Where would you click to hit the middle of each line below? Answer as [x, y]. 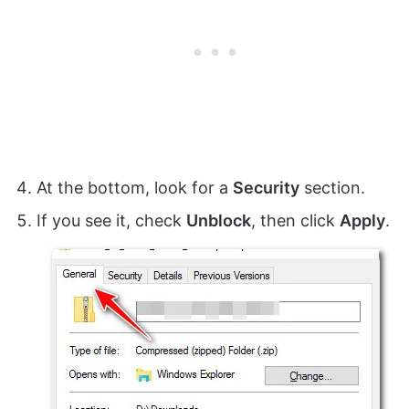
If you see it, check [111, 221]
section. [335, 188]
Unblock [219, 221]
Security [266, 188]
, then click [295, 221]
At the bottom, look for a [135, 188]
